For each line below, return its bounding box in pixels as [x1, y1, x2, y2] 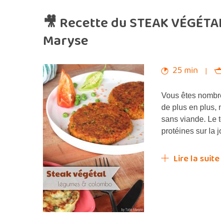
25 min [171, 64, 200, 77]
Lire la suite [174, 152, 220, 166]
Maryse [43, 30, 88, 52]
